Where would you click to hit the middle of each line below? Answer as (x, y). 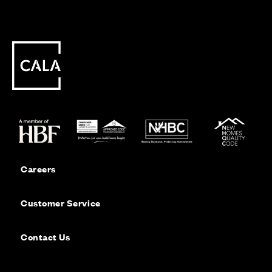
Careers (38, 168)
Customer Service (61, 202)
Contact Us (46, 236)
